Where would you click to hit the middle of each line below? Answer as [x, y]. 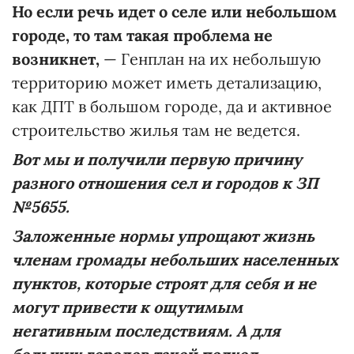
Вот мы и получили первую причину [157, 160]
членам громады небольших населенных [175, 260]
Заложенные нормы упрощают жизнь [163, 236]
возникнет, [58, 59]
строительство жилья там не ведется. [156, 130]
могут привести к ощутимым [127, 307]
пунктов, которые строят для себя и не [164, 284]
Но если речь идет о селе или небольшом [174, 12]
